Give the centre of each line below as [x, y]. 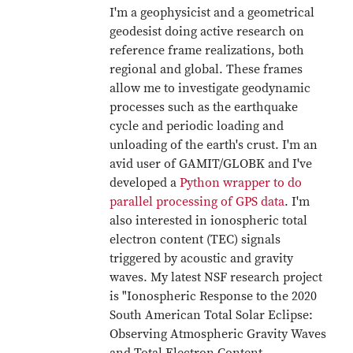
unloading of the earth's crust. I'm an [214, 145]
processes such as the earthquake [204, 107]
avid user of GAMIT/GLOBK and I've [211, 164]
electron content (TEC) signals [195, 240]
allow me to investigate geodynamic [210, 88]
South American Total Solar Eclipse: [212, 315]
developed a [145, 183]
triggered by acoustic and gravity [202, 258]
